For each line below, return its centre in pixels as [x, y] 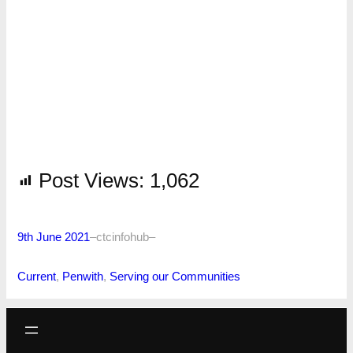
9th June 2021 [53, 237]
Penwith [82, 276]
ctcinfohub [122, 237]
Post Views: [91, 180]
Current [36, 276]
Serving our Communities [175, 276]
